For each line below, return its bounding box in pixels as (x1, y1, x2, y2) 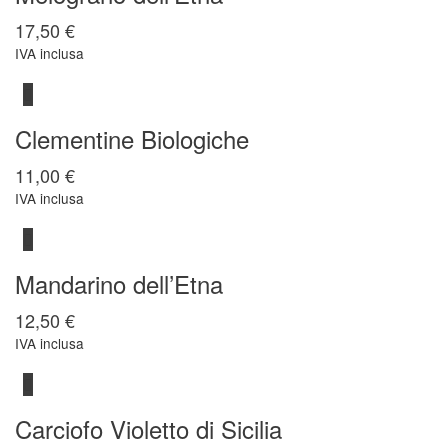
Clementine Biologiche (15, 121, 249, 156)
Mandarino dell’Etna (15, 266, 223, 301)
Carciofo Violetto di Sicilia (15, 411, 282, 446)
